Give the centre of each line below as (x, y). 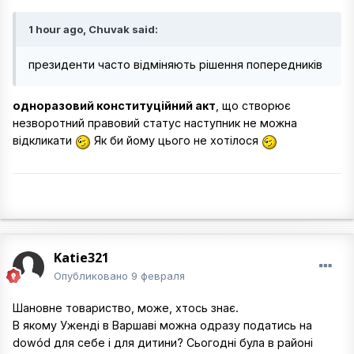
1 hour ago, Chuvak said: (93, 30)
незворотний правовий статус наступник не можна (155, 123)
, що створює (253, 106)
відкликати (44, 141)
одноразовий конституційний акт (114, 106)
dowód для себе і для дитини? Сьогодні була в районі (163, 343)
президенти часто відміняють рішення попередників (175, 65)
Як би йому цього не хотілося (176, 141)
